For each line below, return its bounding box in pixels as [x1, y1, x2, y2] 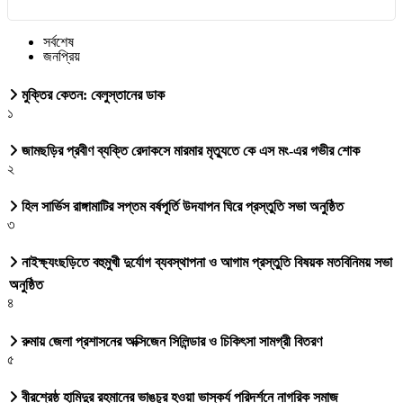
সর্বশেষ [43, 34, 74, 50]
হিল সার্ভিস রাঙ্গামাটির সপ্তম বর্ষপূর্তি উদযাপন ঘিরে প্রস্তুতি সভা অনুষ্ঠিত [18, 199, 344, 215]
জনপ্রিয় [43, 49, 80, 65]
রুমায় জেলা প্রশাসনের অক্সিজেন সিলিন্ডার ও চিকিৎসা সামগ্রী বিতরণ [18, 333, 322, 349]
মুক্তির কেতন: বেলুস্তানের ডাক [18, 86, 165, 103]
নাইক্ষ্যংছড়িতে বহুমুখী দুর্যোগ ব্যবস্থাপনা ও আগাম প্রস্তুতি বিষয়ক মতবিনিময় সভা [18, 255, 392, 271]
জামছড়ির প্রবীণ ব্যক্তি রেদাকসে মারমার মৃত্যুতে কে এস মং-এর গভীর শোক [18, 142, 360, 158]
